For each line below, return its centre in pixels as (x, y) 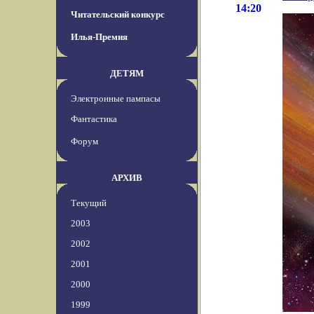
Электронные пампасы (116, 99)
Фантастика (94, 119)
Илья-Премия (99, 37)
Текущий (89, 203)
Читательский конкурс (118, 15)
